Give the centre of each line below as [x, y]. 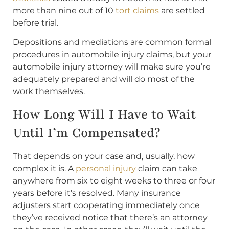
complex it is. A [44, 168]
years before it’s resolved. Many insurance [97, 193]
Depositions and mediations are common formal [112, 42]
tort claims [137, 10]
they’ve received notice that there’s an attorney [110, 217]
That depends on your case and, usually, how [104, 156]
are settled [182, 10]
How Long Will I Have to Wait [105, 114]
